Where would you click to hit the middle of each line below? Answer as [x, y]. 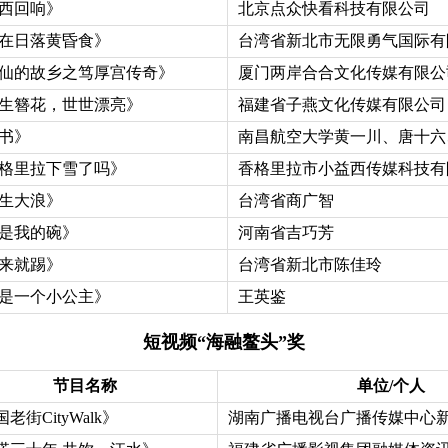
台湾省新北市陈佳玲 [309, 264]
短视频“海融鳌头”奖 [224, 341]
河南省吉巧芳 [285, 232]
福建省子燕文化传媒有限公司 [341, 104]
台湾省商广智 [285, 200]
